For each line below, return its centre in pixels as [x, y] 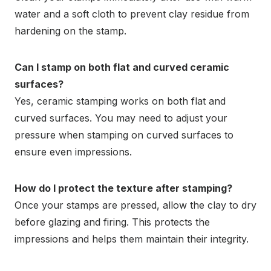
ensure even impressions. [73, 152]
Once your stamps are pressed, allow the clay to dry [135, 205]
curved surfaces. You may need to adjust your [121, 118]
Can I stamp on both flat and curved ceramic [122, 67]
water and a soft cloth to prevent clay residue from [132, 14]
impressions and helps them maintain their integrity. [132, 239]
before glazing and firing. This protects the [112, 222]
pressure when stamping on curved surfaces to [124, 135]
